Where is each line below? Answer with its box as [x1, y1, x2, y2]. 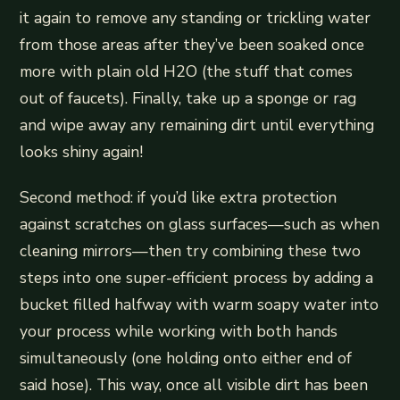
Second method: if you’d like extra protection [20, 186, 337, 208]
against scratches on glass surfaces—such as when [20, 212, 380, 235]
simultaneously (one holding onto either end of [20, 346, 353, 369]
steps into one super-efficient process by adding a [20, 266, 374, 288]
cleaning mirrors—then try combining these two [20, 239, 362, 262]
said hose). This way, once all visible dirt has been [20, 373, 369, 396]
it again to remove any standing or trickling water [20, 6, 371, 29]
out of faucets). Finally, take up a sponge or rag [20, 87, 357, 109]
